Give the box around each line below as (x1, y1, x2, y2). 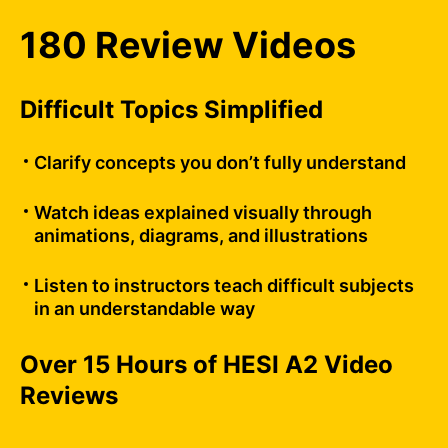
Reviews (20, 380, 118, 410)
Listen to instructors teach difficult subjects (34, 274, 414, 296)
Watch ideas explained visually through (34, 201, 372, 223)
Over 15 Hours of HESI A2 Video (20, 349, 393, 379)
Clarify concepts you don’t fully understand (34, 151, 406, 173)
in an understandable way (34, 297, 255, 319)
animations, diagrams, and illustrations (34, 224, 368, 246)
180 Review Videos (20, 22, 356, 67)
